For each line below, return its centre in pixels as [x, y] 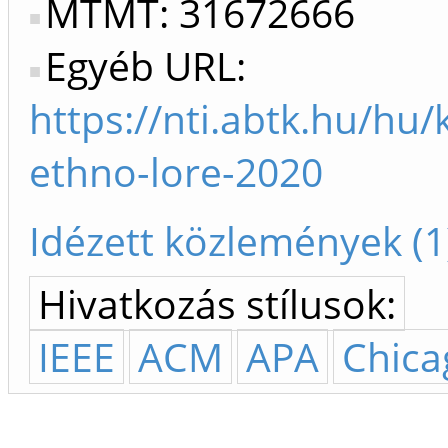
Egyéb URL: [145, 66]
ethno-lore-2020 [176, 172]
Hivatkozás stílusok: [217, 304]
